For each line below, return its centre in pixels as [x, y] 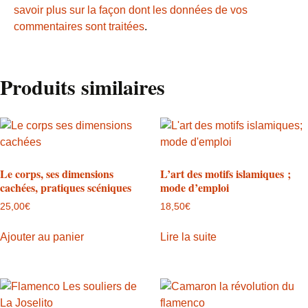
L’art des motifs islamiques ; [225, 173]
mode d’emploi [194, 187]
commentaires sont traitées [79, 26]
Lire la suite [188, 237]
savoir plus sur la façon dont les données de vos [131, 10]
